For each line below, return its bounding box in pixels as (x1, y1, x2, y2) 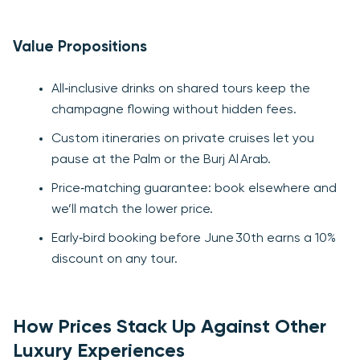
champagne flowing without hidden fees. (51, 104, 297, 117)
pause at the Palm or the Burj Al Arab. (51, 153, 271, 167)
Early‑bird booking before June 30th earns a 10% (51, 232, 336, 246)
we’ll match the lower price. (51, 203, 213, 217)
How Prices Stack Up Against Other (13, 317, 326, 337)
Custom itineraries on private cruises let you (51, 133, 314, 146)
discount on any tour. (51, 253, 178, 267)
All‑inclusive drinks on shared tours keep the (51, 83, 310, 96)
